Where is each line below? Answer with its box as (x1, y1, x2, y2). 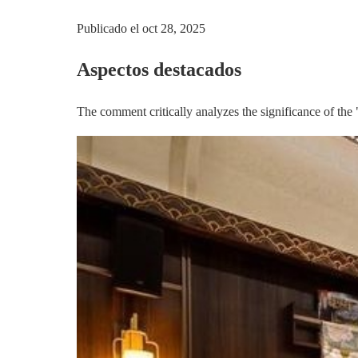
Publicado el (77, 21, 139, 35)
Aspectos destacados (77, 58, 241, 80)
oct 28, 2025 (142, 21, 205, 35)
